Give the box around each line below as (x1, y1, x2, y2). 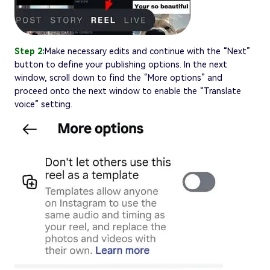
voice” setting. (14, 99, 72, 109)
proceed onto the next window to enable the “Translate (14, 86, 241, 96)
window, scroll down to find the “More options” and (14, 72, 222, 83)
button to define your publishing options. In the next (14, 59, 227, 69)
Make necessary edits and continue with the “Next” (45, 46, 250, 56)
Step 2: (14, 46, 45, 56)
